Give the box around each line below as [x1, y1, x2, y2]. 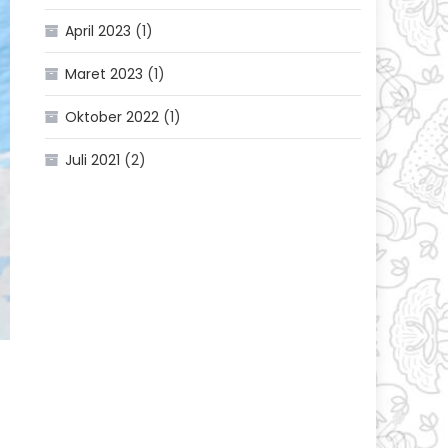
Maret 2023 [65, 64, 144, 85]
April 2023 [65, 21, 132, 42]
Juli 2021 [65, 150, 121, 171]
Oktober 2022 [65, 107, 160, 128]
